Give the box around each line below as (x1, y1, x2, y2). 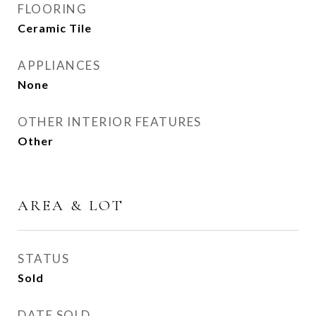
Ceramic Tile (18, 21, 92, 35)
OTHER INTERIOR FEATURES (18, 114, 202, 129)
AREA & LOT (18, 197, 124, 214)
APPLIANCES (18, 58, 100, 73)
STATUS (18, 251, 69, 266)
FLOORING (18, 1, 87, 16)
